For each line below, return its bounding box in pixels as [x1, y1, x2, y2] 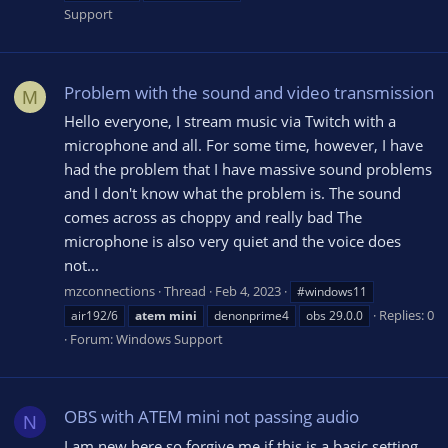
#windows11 [297, 283, 367, 301]
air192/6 [71, 307, 118, 325]
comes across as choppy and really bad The [64, 207, 362, 228]
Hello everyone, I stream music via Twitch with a [64, 111, 396, 132]
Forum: [70, 330, 116, 349]
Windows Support [116, 330, 223, 349]
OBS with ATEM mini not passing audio [64, 405, 359, 429]
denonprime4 [214, 307, 289, 325]
